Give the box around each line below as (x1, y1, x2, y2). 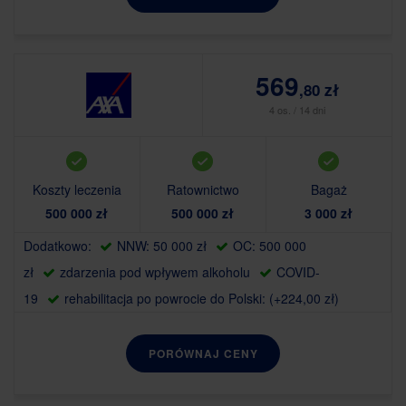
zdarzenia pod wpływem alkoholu (60, 263, 250, 282)
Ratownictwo (166, 180, 239, 199)
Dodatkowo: (24, 237, 95, 256)
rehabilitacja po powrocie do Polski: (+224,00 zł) (64, 289, 339, 308)
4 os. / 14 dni (269, 102, 325, 118)
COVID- (276, 263, 320, 282)
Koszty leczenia (32, 180, 121, 199)
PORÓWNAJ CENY (148, 345, 258, 362)
